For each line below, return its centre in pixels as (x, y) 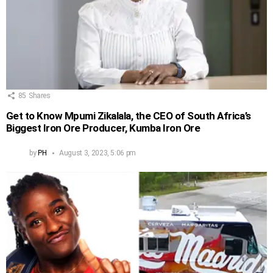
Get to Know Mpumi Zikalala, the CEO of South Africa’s (129, 115)
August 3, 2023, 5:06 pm (97, 153)
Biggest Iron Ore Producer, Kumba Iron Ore (103, 128)
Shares (39, 96)
